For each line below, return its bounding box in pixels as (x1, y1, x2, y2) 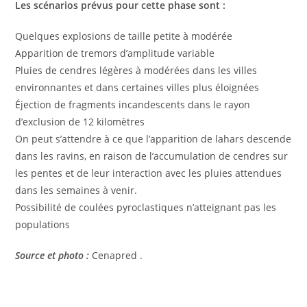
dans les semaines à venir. (15, 183, 138, 197)
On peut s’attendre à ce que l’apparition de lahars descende (15, 132, 292, 145)
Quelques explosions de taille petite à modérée (15, 29, 233, 42)
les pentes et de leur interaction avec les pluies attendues (15, 166, 282, 180)
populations (15, 217, 71, 231)
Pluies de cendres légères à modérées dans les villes (15, 63, 258, 77)
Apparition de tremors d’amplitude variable (15, 46, 215, 60)
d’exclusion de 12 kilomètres (15, 114, 145, 128)
